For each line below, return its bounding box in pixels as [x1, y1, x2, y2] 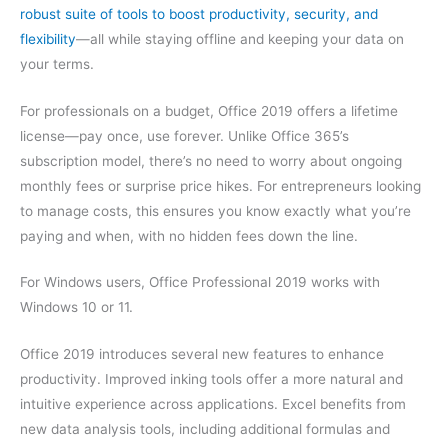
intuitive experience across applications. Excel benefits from [20, 396, 406, 413]
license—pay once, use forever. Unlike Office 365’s [20, 127, 349, 144]
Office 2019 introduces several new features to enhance [20, 346, 384, 363]
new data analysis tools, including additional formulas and [20, 421, 390, 438]
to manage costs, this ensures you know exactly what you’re [20, 202, 411, 219]
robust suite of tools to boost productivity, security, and [20, 5, 378, 22]
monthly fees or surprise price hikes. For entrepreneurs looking [20, 177, 421, 194]
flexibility [20, 30, 76, 47]
